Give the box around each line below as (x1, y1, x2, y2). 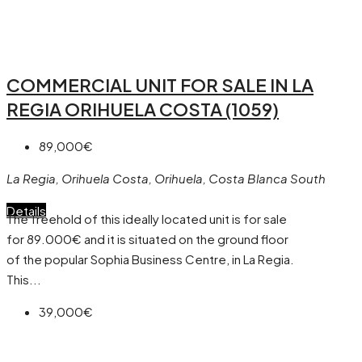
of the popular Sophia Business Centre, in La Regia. (6, 251, 294, 267)
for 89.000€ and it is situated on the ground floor (6, 231, 288, 247)
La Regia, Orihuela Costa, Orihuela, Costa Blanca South (6, 170, 326, 187)
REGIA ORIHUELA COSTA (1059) (6, 98, 279, 121)
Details (6, 203, 46, 219)
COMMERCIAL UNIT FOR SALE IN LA (6, 74, 314, 97)
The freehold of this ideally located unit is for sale (6, 211, 287, 227)
